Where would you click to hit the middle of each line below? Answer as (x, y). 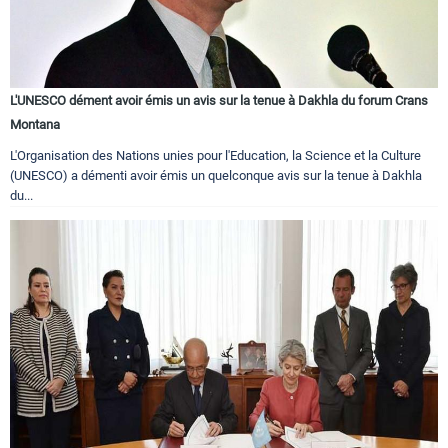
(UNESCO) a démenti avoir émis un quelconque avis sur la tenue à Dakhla (216, 176)
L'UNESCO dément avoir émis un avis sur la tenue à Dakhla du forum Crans (219, 101)
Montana (35, 125)
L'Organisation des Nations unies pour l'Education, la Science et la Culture (215, 156)
